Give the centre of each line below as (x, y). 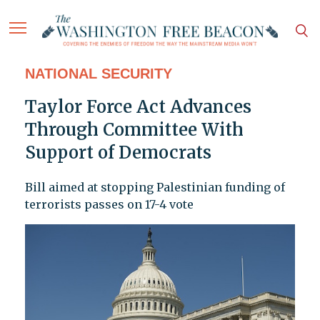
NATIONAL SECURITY (98, 74)
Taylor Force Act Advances (138, 107)
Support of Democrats (118, 153)
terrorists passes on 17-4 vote (109, 205)
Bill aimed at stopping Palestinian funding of (155, 187)
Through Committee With (134, 130)
